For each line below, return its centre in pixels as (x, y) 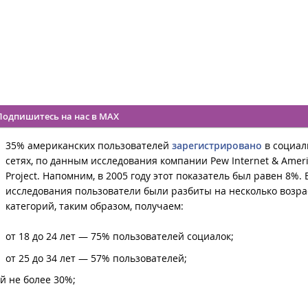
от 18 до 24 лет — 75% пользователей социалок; (120, 236)
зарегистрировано (217, 145)
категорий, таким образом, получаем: (95, 206)
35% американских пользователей (89, 145)
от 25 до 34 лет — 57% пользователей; (96, 258)
